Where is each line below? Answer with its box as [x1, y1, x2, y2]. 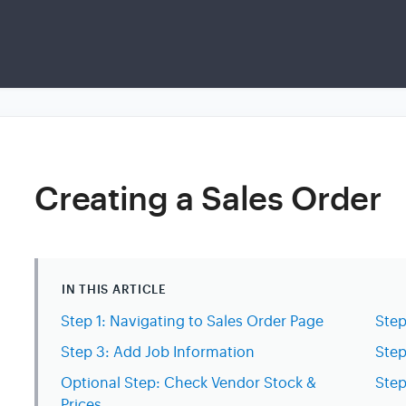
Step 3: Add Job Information [61, 343, 256, 362]
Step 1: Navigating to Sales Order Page [61, 313, 324, 332]
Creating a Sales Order [34, 179, 382, 220]
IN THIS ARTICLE [62, 282, 167, 298]
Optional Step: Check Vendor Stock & [61, 374, 317, 393]
